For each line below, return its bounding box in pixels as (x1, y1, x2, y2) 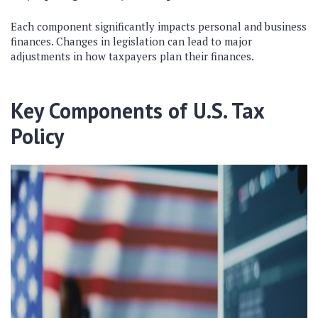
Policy (11, 122, 64, 150)
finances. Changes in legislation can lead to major (11, 34, 252, 48)
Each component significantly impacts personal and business (11, 19, 307, 33)
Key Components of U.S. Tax (11, 97, 264, 124)
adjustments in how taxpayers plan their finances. (11, 49, 254, 63)
